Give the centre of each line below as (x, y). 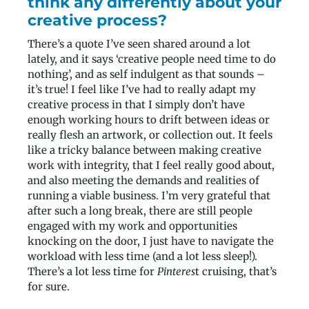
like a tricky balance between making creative (144, 150)
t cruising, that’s (236, 271)
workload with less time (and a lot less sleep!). (142, 256)
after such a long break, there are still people (140, 210)
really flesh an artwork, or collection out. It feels (150, 134)
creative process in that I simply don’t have (136, 104)
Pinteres (176, 271)
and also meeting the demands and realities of (143, 180)
